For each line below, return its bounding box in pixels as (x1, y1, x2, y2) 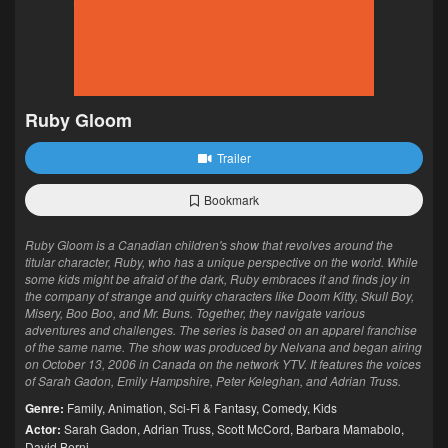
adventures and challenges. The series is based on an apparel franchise (25, 321, 417, 338)
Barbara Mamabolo (296, 420, 401, 437)
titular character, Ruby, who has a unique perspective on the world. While (25, 253, 418, 270)
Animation (108, 399, 163, 416)
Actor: (25, 420, 61, 438)
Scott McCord (217, 420, 290, 437)
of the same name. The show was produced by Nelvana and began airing (25, 338, 422, 355)
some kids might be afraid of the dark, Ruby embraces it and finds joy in (25, 270, 410, 287)
